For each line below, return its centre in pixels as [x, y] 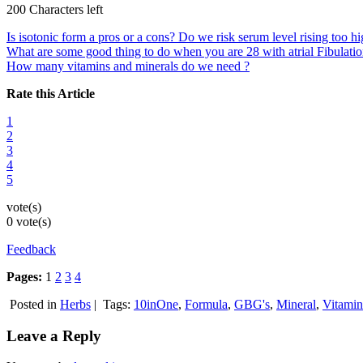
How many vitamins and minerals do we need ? [128, 66]
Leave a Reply [54, 335]
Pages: [24, 276]
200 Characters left [55, 9]
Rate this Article [51, 93]
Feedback [31, 249]
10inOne [156, 304]
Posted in [33, 304]
